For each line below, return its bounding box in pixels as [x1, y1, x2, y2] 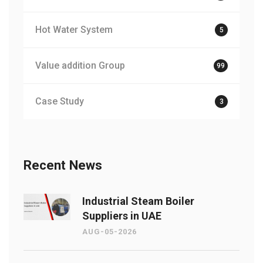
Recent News [23, 157, 102, 173]
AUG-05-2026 [82, 227, 137, 237]
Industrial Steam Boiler [82, 195, 194, 208]
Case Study [35, 96, 84, 107]
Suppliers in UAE [82, 210, 161, 222]
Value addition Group [35, 60, 125, 72]
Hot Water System [35, 24, 113, 36]
